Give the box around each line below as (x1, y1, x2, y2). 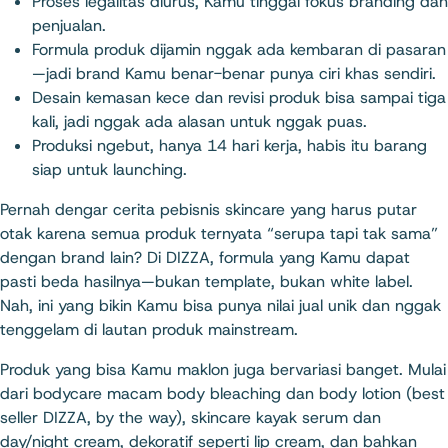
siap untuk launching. (32, 159, 187, 180)
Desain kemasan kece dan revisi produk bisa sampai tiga (32, 87, 446, 108)
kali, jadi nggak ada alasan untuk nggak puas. (32, 111, 367, 132)
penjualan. (32, 15, 106, 36)
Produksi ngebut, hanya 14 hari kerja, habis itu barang (32, 135, 427, 156)
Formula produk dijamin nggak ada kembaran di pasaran (32, 39, 446, 60)
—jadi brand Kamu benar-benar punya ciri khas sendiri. (32, 63, 436, 84)
